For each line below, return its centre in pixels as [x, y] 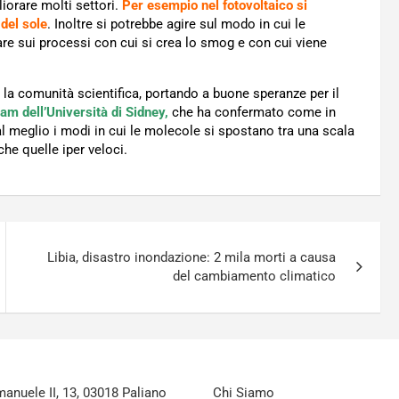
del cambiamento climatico [255, 277]
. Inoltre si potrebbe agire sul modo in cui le [176, 24]
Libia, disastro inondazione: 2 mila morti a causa [192, 258]
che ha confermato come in [254, 113]
